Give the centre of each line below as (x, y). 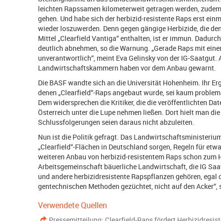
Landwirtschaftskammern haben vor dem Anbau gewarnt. (127, 68)
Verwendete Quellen (73, 205)
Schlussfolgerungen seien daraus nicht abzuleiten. (116, 122)
